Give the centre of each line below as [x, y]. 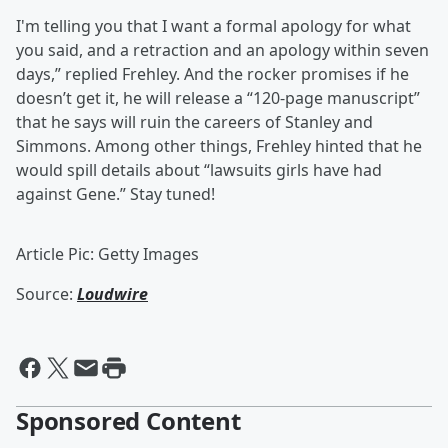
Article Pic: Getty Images [107, 254]
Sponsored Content [128, 421]
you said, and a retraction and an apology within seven [222, 50]
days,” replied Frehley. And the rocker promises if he [212, 74]
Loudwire [112, 294]
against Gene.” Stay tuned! [117, 194]
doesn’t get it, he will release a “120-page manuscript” [218, 98]
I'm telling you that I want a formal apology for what [213, 26]
